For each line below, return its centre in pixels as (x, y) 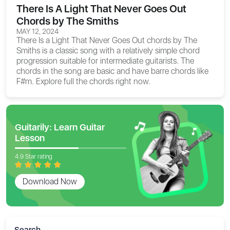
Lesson (30, 138)
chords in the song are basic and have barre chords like (112, 71)
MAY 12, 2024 (37, 32)
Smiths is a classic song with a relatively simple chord (108, 51)
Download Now (50, 182)
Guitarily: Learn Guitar (60, 127)
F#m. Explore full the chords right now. (83, 82)
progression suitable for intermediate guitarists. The (105, 61)
